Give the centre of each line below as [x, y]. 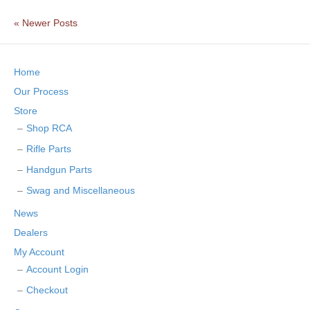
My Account [39, 252]
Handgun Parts [59, 169]
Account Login [57, 269]
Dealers [31, 232]
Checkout [47, 290]
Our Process [41, 91]
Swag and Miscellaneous [81, 190]
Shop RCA [49, 128]
